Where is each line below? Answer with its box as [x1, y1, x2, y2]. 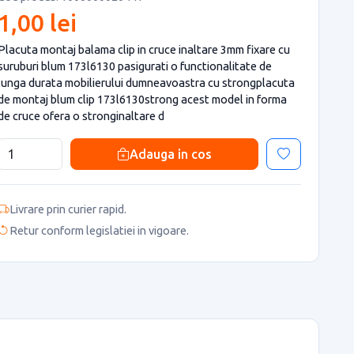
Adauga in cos [130, 146, 212, 161]
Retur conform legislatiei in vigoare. [9, 224, 189, 238]
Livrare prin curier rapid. [9, 201, 126, 216]
